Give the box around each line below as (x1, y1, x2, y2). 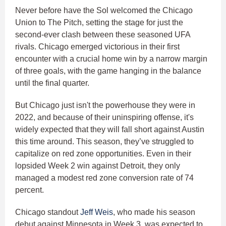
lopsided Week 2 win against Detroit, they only (15, 161, 180, 171)
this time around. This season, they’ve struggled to (15, 137, 194, 146)
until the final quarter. (15, 79, 89, 88)
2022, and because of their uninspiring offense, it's (15, 113, 194, 122)
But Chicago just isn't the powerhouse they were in (15, 101, 195, 110)
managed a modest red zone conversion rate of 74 (15, 174, 194, 183)
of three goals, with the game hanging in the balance (15, 67, 201, 76)
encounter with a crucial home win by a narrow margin (15, 54, 207, 64)
